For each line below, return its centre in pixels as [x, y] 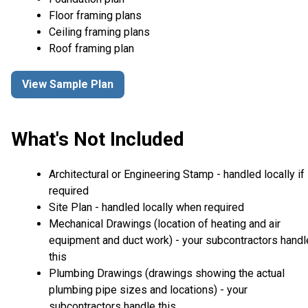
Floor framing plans [95, 15]
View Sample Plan [68, 85]
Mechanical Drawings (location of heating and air [165, 224]
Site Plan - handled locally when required [146, 208]
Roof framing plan [91, 48]
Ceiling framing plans [99, 32]
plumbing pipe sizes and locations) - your [148, 290]
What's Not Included [98, 139]
